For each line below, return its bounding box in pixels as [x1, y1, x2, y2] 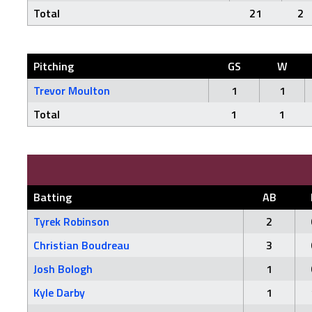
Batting [33, 189, 72, 205]
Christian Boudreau [33, 237, 130, 253]
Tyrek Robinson [33, 213, 109, 230]
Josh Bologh [33, 260, 93, 277]
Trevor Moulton [33, 82, 110, 99]
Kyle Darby [33, 284, 85, 301]
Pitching [33, 58, 74, 75]
